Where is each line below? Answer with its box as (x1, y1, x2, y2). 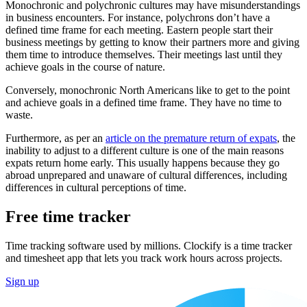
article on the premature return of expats (106, 132, 277, 144)
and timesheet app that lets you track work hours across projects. (5, 251, 282, 264)
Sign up (5, 275, 39, 287)
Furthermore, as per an (5, 132, 106, 144)
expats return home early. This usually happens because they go (5, 156, 280, 169)
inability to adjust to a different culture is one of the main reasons (5, 144, 284, 156)
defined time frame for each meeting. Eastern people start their (5, 23, 273, 36)
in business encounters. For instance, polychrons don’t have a (5, 11, 270, 23)
